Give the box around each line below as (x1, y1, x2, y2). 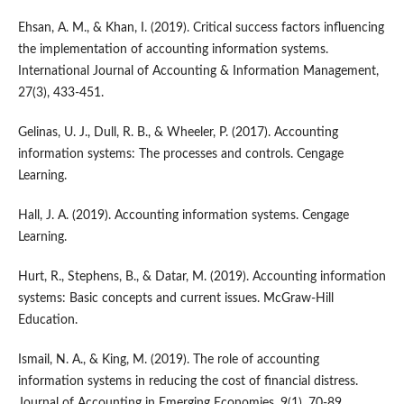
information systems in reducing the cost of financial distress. (17, 375, 358, 389)
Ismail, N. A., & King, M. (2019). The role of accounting (17, 353, 319, 367)
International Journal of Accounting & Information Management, (17, 65, 379, 78)
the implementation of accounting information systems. (17, 43, 328, 57)
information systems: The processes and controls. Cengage (17, 148, 344, 161)
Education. (17, 314, 78, 327)
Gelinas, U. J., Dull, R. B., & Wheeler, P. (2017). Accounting (17, 126, 338, 140)
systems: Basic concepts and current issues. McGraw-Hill (17, 292, 334, 306)
